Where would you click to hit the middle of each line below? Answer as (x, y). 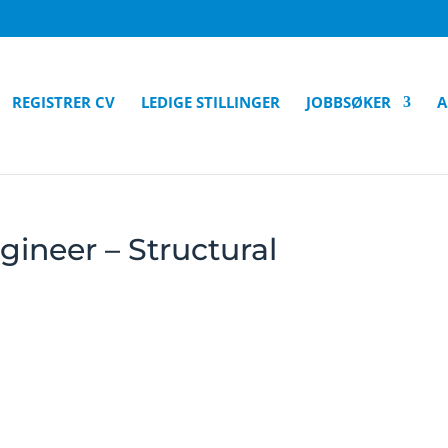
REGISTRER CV (63, 102)
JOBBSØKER (348, 102)
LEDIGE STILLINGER (210, 102)
